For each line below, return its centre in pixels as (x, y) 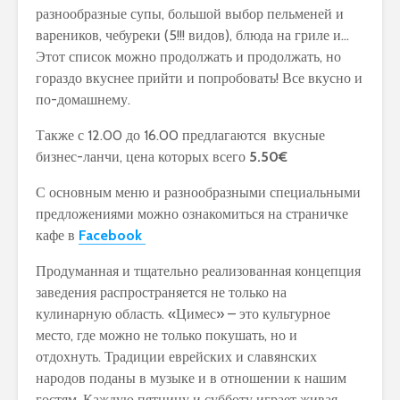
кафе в (57, 236)
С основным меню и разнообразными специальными (198, 193)
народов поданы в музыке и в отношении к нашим (191, 379)
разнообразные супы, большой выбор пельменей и (190, 14)
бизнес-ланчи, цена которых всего (141, 157)
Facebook (110, 236)
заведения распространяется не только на (161, 293)
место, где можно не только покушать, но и (167, 336)
